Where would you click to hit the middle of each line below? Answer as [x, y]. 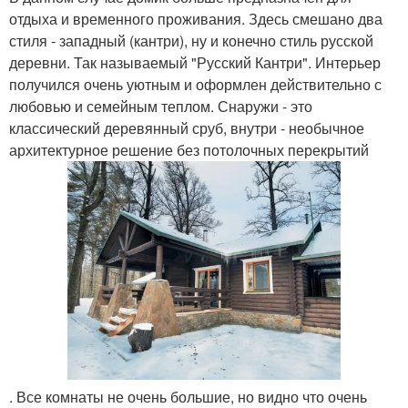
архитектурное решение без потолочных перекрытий [189, 150]
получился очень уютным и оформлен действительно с [195, 84]
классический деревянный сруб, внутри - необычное [187, 128]
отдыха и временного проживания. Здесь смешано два [196, 19]
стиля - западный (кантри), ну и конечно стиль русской [191, 41]
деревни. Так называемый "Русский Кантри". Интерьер [195, 62]
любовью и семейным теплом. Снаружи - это [161, 106]
